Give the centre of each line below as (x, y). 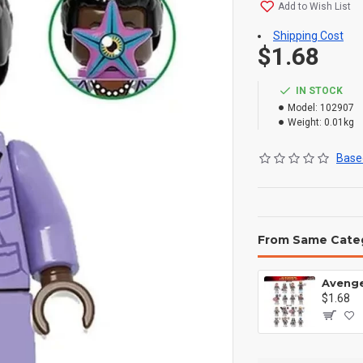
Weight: (305, 122)
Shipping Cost (308, 36)
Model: (303, 108)
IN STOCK (319, 91)
